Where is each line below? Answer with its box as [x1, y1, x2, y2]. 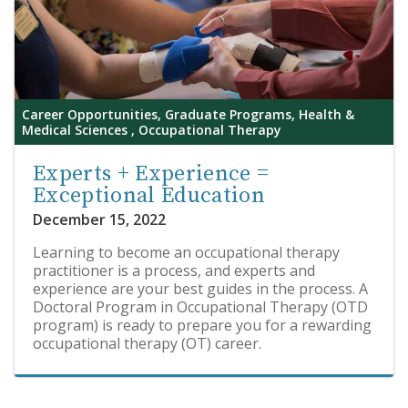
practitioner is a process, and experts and [33, 260, 315, 280]
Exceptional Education [33, 182, 266, 209]
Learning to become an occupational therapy [33, 242, 340, 262]
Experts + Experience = [33, 160, 270, 188]
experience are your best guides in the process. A [33, 279, 368, 299]
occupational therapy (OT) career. [33, 333, 261, 353]
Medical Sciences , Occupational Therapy [22, 121, 281, 138]
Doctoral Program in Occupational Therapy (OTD [33, 297, 368, 317]
